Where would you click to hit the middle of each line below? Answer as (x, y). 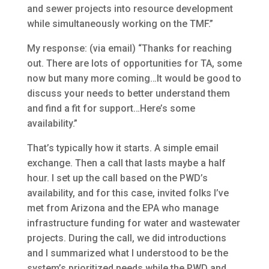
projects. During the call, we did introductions (126, 238)
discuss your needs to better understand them (128, 93)
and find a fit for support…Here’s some (111, 108)
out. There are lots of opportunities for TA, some (134, 63)
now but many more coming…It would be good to (134, 78)
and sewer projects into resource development (130, 8)
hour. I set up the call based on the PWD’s (117, 178)
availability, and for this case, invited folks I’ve (128, 193)
